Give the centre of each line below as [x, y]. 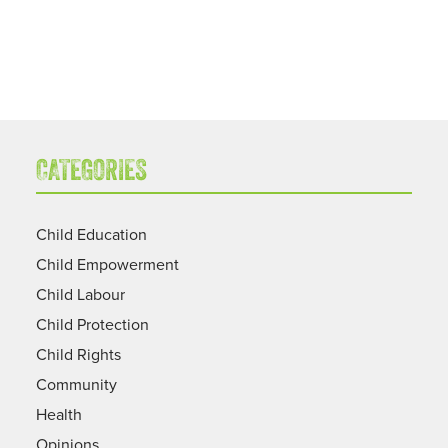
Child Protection [92, 323]
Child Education [91, 233]
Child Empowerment [107, 263]
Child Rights [78, 353]
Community [76, 383]
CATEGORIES [91, 173]
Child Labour [80, 293]
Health [58, 413]
